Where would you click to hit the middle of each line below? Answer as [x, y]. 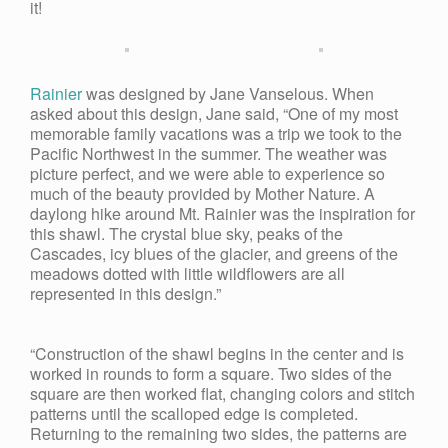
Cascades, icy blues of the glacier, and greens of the [214, 253]
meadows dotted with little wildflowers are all [187, 273]
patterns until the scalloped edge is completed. [194, 413]
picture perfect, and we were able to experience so [207, 173]
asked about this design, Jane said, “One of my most [214, 113]
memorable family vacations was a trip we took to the [216, 133]
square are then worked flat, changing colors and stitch [222, 393]
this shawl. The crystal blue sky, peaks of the [186, 233]
